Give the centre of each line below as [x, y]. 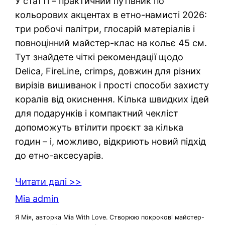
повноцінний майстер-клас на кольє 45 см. [111, 43]
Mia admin [37, 199]
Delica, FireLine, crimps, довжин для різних [108, 71]
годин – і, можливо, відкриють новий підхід [111, 142]
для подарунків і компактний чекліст [97, 114]
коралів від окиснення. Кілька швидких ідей [112, 99]
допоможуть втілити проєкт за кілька [99, 128]
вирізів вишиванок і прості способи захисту [112, 85]
